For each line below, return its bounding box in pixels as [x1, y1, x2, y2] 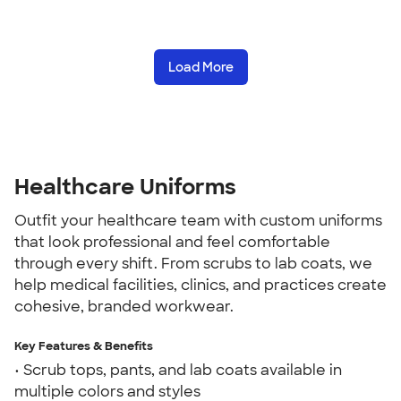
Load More [167, 59, 234, 75]
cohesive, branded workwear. [14, 297, 234, 316]
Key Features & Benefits [14, 338, 153, 354]
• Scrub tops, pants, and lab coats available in [14, 361, 342, 380]
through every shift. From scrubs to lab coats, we [14, 254, 372, 273]
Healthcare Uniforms [14, 173, 236, 200]
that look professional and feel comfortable [14, 233, 330, 252]
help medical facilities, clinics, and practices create [14, 276, 387, 294]
